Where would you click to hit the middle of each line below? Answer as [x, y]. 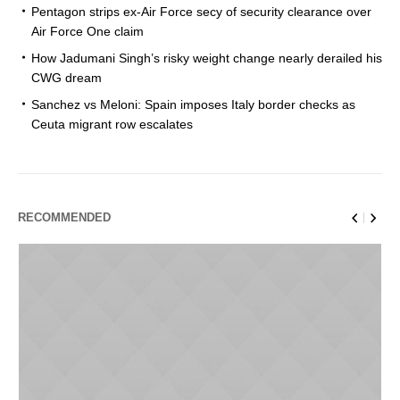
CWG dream [67, 77]
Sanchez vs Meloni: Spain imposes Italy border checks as [193, 104]
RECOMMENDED [64, 217]
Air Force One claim [87, 31]
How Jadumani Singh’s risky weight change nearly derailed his [207, 58]
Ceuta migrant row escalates [112, 124]
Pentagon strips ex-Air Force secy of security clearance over [201, 11]
